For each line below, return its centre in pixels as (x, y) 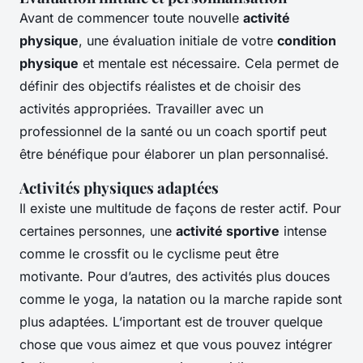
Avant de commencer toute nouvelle (131, 18)
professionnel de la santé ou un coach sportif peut (173, 132)
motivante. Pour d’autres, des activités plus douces (175, 277)
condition (307, 41)
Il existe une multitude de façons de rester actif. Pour (180, 209)
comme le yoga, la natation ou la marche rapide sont (181, 299)
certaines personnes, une (98, 231)
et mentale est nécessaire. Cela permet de (209, 64)
